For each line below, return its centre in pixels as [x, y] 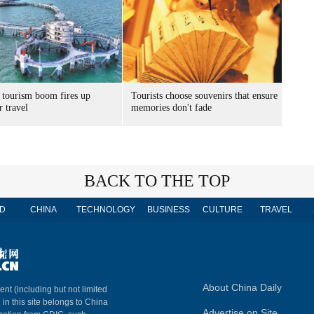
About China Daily [242, 287]
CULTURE [222, 210]
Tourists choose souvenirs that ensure [204, 96]
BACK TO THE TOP [157, 181]
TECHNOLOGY [106, 210]
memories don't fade [171, 108]
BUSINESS [168, 210]
